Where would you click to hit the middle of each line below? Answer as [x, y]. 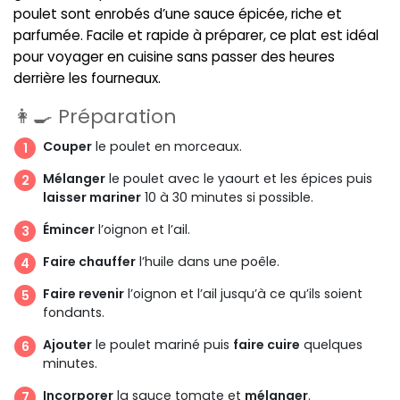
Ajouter [67, 345]
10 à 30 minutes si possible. [227, 198]
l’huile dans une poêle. [208, 262]
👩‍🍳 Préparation [95, 117]
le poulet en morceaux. [167, 147]
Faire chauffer [89, 262]
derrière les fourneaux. [87, 78]
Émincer [69, 230]
